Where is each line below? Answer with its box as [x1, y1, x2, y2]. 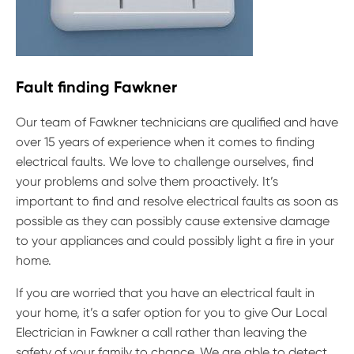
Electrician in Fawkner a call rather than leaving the [16, 325, 307, 341]
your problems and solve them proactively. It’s [16, 174, 278, 190]
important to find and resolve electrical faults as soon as [16, 194, 338, 209]
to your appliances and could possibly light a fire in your [16, 233, 334, 249]
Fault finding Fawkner [16, 77, 177, 97]
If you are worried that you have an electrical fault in [16, 285, 314, 301]
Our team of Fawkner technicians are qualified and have [16, 115, 338, 130]
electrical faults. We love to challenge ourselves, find [16, 154, 314, 170]
